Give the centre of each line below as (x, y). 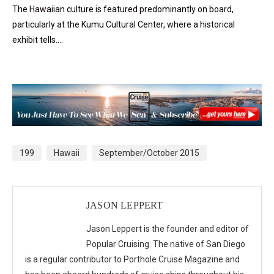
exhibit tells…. (38, 40)
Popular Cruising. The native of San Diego (166, 244)
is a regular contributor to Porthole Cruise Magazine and (132, 259)
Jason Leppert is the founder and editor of (168, 228)
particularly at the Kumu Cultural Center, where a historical (124, 25)
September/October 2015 (149, 153)
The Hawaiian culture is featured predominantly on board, (123, 9)
